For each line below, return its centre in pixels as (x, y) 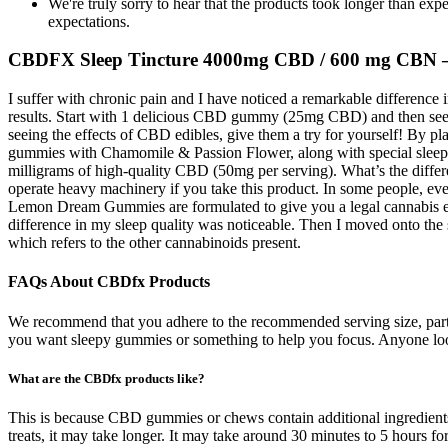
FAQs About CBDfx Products (109, 282)
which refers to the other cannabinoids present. (154, 243)
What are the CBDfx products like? (106, 378)
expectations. (89, 21)
